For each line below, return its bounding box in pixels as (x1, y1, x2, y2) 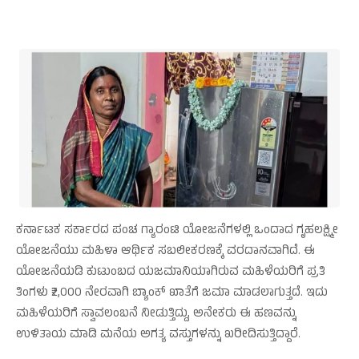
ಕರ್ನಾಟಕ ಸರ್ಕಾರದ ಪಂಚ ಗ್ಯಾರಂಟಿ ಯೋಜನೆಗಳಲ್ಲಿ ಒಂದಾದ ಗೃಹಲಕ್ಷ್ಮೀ (16, 220, 338, 241)
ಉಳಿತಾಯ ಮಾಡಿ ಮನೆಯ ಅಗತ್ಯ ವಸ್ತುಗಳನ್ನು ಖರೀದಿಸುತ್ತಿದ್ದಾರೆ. (16, 325, 301, 345)
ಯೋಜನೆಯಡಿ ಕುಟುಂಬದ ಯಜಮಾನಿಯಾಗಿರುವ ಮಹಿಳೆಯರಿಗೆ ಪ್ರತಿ (16, 262, 325, 283)
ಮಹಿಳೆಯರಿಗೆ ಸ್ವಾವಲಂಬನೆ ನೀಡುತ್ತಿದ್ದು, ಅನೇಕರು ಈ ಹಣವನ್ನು (16, 304, 296, 325)
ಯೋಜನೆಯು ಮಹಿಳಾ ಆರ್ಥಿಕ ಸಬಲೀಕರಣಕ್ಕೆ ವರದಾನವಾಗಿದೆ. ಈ (16, 241, 315, 262)
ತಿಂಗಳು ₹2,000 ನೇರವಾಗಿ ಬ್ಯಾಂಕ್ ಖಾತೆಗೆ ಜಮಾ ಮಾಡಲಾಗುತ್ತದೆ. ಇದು (16, 283, 328, 304)
